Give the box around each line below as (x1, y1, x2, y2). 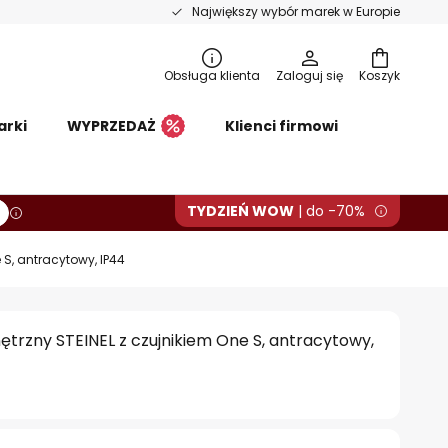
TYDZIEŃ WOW (187, 201, 294, 221)
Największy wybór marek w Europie (192, 3, 400, 20)
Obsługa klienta (164, 67, 260, 84)
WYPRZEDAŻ (67, 116, 156, 136)
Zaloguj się (276, 67, 343, 84)
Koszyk (359, 67, 400, 84)
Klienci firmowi (225, 116, 338, 136)
